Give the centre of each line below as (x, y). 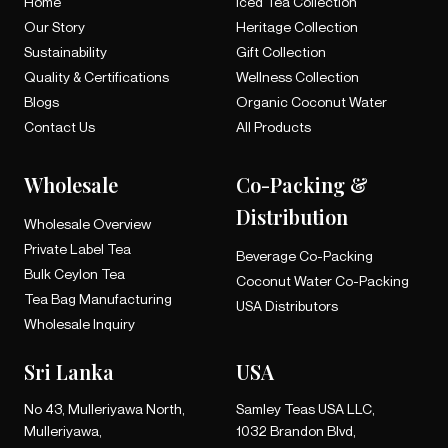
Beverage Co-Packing (304, 255)
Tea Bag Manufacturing (98, 298)
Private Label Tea (77, 248)
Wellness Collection (297, 76)
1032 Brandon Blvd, (296, 430)
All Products (273, 126)
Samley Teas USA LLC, (305, 408)
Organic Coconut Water (311, 101)
